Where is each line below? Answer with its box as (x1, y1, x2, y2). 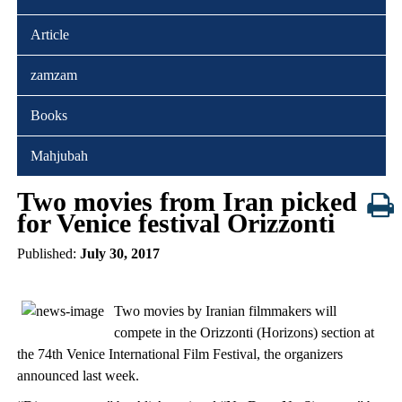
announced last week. (16, 367, 139, 383)
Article (30, 26, 69, 42)
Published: (16, 245, 80, 261)
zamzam (30, 66, 77, 83)
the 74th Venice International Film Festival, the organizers (16, 345, 343, 362)
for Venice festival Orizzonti (16, 207, 335, 238)
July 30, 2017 (79, 245, 160, 261)
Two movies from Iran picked (16, 186, 357, 216)
